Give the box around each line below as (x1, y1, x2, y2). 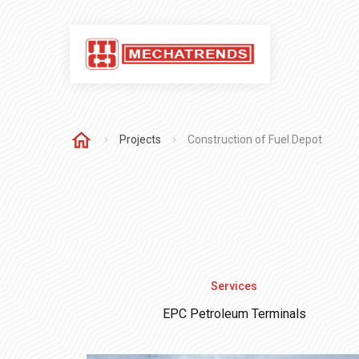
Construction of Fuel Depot (188, 133, 322, 146)
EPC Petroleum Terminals (162, 306, 306, 321)
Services (211, 279, 257, 292)
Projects (119, 133, 161, 146)
